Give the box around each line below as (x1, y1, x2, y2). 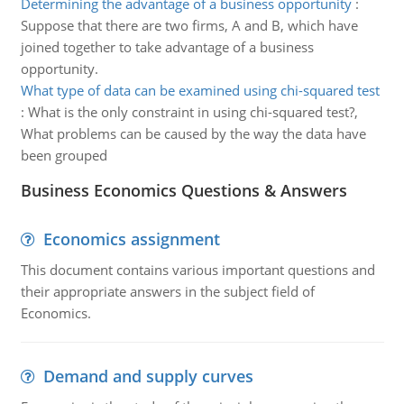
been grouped (20, 146, 107, 164)
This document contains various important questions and (20, 261, 375, 279)
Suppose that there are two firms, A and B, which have (20, 16, 358, 34)
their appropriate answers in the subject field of (20, 282, 315, 300)
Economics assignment (42, 228, 220, 250)
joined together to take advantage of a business (20, 38, 314, 56)
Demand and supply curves (42, 365, 253, 387)
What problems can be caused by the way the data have (20, 124, 366, 142)
